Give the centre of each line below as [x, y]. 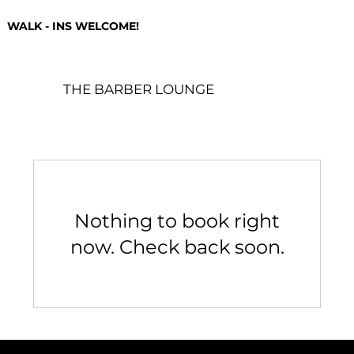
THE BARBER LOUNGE [138, 90]
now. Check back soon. [177, 247]
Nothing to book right [177, 220]
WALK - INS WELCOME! [74, 26]
